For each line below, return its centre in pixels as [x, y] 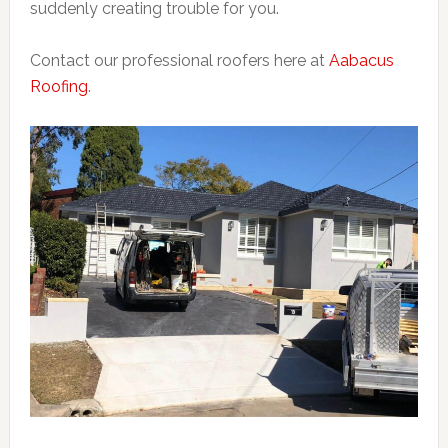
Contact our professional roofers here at [179, 60]
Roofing [58, 86]
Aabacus [361, 60]
